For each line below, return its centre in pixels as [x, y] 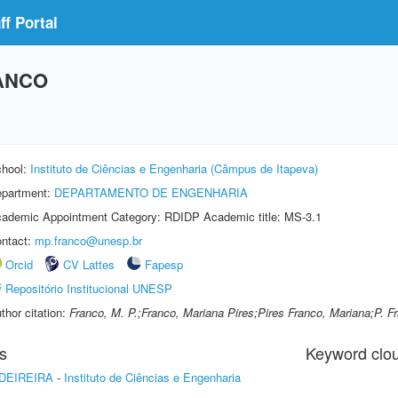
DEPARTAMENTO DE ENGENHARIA [151, 192]
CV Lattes [89, 264]
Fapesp [164, 264]
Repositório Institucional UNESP [89, 288]
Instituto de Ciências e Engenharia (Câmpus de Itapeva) [174, 168]
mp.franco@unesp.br [88, 240]
